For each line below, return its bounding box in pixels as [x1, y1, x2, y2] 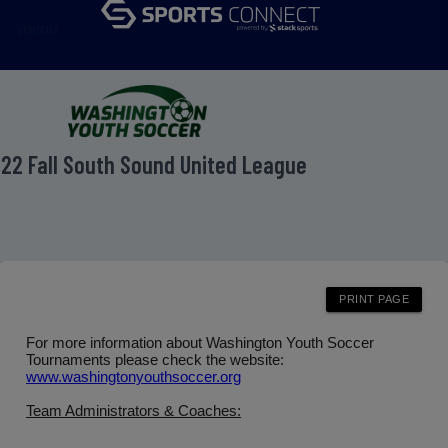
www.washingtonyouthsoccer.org [26, 368, 241, 385]
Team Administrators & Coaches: [26, 402, 241, 419]
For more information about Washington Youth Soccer [26, 334, 374, 351]
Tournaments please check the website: [26, 351, 292, 368]
